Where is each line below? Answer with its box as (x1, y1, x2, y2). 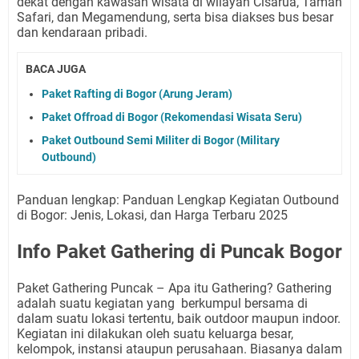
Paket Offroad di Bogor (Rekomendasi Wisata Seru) (42, 110, 302, 123)
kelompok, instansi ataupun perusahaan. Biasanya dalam (17, 341, 342, 357)
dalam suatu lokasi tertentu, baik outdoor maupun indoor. (17, 310, 341, 326)
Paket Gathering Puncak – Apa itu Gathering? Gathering (17, 280, 332, 296)
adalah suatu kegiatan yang (17, 295, 175, 311)
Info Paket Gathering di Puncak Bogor (17, 240, 342, 263)
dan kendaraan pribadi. (17, 25, 147, 41)
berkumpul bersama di (181, 295, 308, 311)
